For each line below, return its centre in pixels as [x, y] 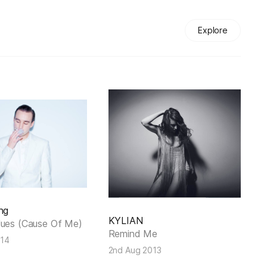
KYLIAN [125, 221]
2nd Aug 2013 [135, 250]
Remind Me [133, 234]
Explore [213, 30]
